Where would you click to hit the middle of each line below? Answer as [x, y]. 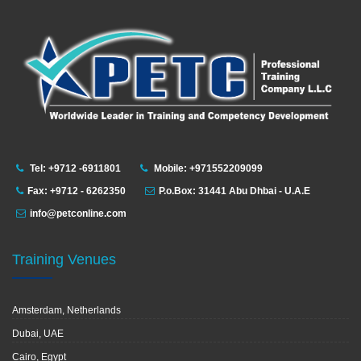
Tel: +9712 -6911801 [74, 169]
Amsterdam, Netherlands [66, 311]
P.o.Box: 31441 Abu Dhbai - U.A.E [234, 191]
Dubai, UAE [38, 334]
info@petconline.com [78, 214]
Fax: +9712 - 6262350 [77, 191]
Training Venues [64, 260]
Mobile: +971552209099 [207, 169]
